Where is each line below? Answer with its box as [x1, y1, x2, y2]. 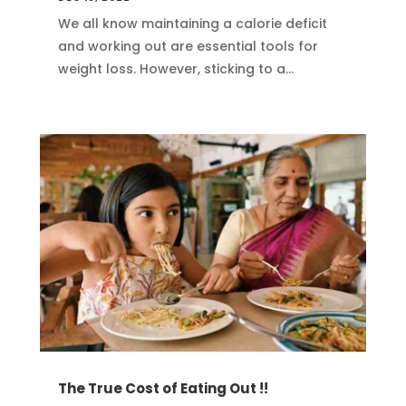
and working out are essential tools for [57, 37, 318, 56]
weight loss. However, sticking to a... [57, 60, 294, 79]
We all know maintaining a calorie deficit [57, 14, 327, 34]
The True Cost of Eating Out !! [57, 379, 268, 399]
